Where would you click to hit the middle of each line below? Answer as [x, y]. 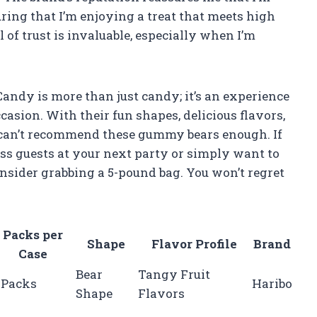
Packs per [33, 234]
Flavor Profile [194, 243]
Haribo [272, 283]
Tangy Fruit [174, 274]
